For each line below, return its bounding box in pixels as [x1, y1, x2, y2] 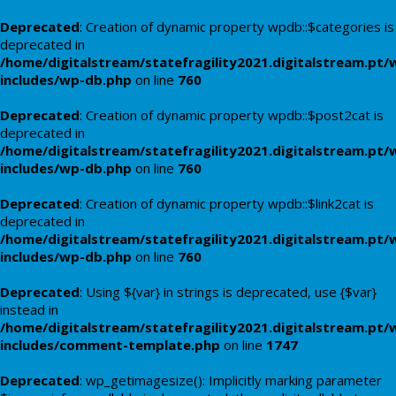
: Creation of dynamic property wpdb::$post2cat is [80, 106, 384, 124]
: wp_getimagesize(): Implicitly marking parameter [80, 371, 382, 389]
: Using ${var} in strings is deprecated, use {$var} [80, 283, 377, 301]
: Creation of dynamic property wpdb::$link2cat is [80, 194, 374, 212]
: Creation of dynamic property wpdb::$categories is [80, 18, 394, 35]
